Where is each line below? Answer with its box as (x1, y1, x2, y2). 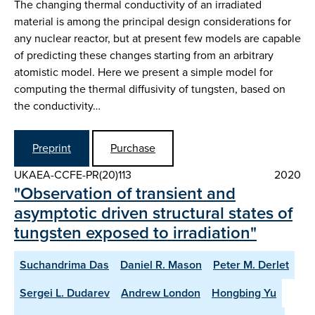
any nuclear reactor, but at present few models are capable (14, 30, 301, 47)
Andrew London (121, 284, 200, 301)
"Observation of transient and (14, 180, 236, 206)
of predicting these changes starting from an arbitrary (14, 47, 274, 64)
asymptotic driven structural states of (14, 200, 292, 226)
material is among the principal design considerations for (14, 13, 291, 30)
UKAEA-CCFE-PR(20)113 (14, 166, 131, 183)
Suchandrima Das (20, 256, 109, 273)
